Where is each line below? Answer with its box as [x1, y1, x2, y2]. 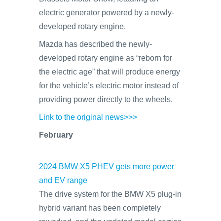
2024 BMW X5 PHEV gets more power [39, 162, 174, 171]
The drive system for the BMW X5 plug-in [39, 190, 182, 198]
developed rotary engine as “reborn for [39, 54, 172, 62]
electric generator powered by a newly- [39, 8, 174, 17]
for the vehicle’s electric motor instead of [39, 81, 179, 90]
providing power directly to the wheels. [39, 95, 173, 104]
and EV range [39, 176, 87, 184]
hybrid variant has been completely [39, 204, 161, 212]
